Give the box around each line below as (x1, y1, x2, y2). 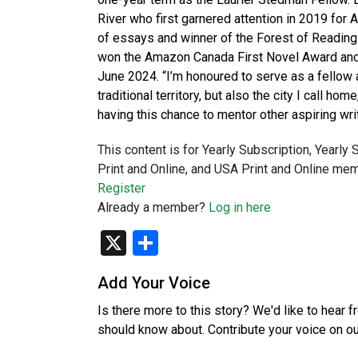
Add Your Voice (97, 273, 210, 292)
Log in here (209, 200, 271, 215)
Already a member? (97, 200, 209, 215)
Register (97, 181, 145, 196)
